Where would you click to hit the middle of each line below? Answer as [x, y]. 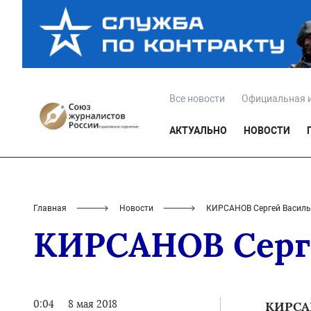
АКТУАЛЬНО [198, 131]
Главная [50, 209]
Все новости [197, 99]
